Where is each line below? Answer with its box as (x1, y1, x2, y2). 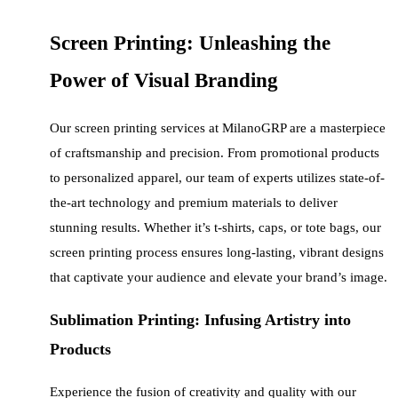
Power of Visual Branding (50, 68, 278, 92)
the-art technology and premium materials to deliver (50, 195, 338, 211)
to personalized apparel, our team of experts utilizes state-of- (50, 171, 385, 186)
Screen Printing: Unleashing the (50, 31, 330, 54)
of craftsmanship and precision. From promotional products (50, 146, 379, 161)
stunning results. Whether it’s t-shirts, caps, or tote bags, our (50, 220, 381, 235)
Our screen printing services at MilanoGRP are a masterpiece (50, 121, 386, 136)
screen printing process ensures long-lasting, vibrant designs (50, 245, 384, 260)
